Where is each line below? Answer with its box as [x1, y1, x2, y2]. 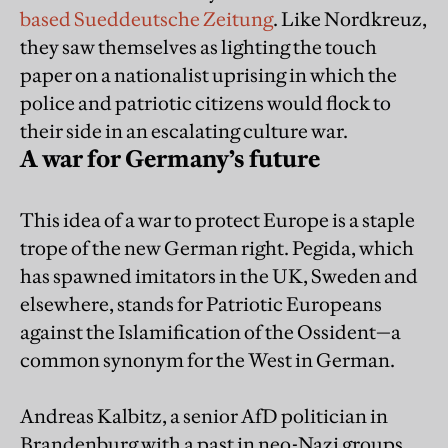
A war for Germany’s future [20, 143, 320, 173]
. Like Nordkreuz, [273, 6, 427, 31]
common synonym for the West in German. [20, 347, 395, 372]
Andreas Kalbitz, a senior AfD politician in [20, 403, 388, 428]
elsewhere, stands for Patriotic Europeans [20, 291, 382, 316]
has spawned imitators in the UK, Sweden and [20, 263, 418, 288]
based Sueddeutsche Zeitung [20, 6, 273, 31]
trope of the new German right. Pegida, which [20, 235, 414, 260]
